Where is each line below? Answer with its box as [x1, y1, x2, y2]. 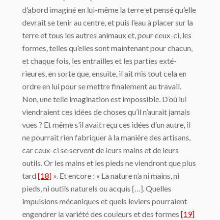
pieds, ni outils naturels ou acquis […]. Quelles [22, 184, 171, 193]
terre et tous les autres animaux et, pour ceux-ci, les [22, 30, 192, 40]
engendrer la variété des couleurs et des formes [22, 209, 181, 219]
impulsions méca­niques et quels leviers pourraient [22, 196, 187, 206]
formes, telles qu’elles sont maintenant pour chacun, [22, 43, 192, 53]
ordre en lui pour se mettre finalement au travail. [22, 82, 181, 91]
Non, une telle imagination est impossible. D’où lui [22, 94, 187, 104]
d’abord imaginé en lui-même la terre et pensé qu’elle [22, 5, 196, 15]
